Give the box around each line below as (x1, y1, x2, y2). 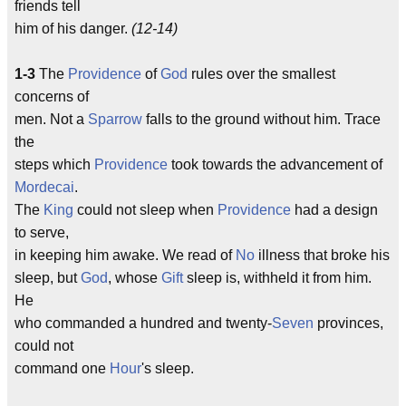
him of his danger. (14, 21, 131, 36)
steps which (14, 157, 94, 172)
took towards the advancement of (168, 157, 382, 172)
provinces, (314, 315, 383, 331)
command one (14, 361, 110, 376)
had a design (291, 202, 378, 217)
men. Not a (14, 111, 88, 127)
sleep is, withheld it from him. (183, 270, 372, 285)
